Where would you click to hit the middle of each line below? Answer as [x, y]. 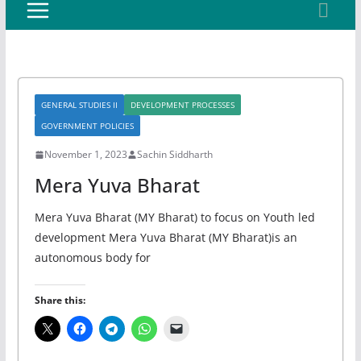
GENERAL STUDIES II [79, 105]
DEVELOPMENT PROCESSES [182, 105]
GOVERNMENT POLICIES [87, 126]
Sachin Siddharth [174, 154]
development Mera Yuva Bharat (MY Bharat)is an [166, 237]
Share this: [60, 300]
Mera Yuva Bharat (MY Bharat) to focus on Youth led [174, 217]
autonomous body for [92, 257]
